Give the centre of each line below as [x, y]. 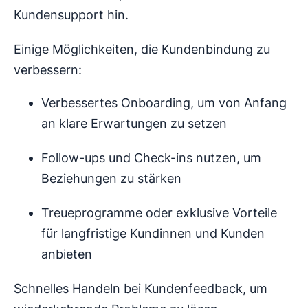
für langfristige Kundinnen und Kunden [153, 233]
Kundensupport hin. [71, 14]
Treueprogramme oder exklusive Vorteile [159, 212]
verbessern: [48, 69]
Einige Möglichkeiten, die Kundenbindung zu [142, 49]
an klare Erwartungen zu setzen [134, 123]
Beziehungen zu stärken [111, 178]
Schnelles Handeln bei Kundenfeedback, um [141, 288]
